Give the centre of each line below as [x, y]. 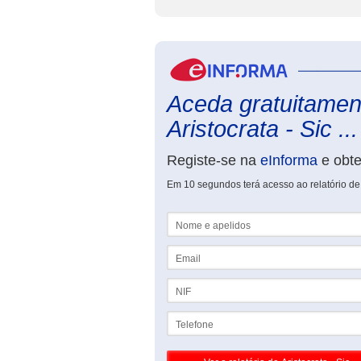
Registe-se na [214, 160]
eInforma [289, 160]
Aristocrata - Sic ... [262, 129]
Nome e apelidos [204, 218]
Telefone [186, 317]
